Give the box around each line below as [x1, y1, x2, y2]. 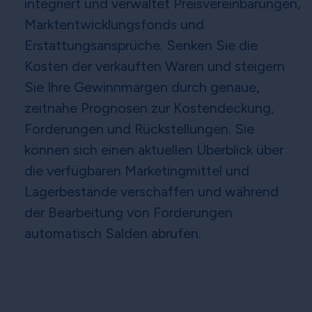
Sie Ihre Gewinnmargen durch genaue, [24, 79, 260, 96]
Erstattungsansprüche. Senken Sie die [24, 37, 258, 54]
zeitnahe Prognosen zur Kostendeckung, [24, 100, 274, 117]
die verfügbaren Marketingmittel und [24, 162, 249, 180]
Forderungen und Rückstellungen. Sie [24, 120, 254, 138]
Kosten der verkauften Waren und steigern [24, 58, 285, 75]
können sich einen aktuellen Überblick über [24, 141, 283, 159]
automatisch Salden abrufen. [24, 225, 201, 242]
